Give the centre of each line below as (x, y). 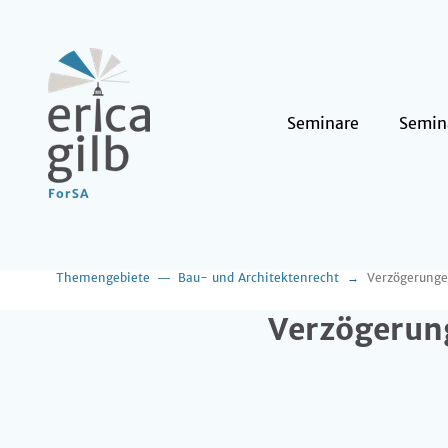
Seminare (323, 123)
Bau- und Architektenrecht (258, 277)
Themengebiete (103, 277)
